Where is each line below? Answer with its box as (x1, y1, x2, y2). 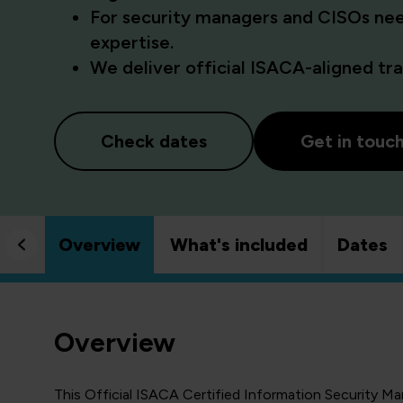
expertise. (90, 31, 174, 53)
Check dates (101, 130, 207, 152)
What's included (170, 234, 308, 255)
